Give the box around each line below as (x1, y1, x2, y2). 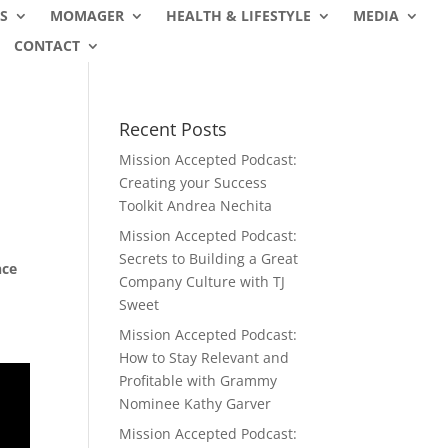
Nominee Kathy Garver (119, 394, 272, 413)
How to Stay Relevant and (119, 348, 290, 367)
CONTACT (13, 36, 80, 55)
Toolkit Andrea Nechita (119, 196, 273, 215)
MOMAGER (49, 6, 124, 25)
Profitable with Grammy (119, 371, 278, 390)
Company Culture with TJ (119, 272, 286, 291)
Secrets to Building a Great (119, 249, 299, 268)
